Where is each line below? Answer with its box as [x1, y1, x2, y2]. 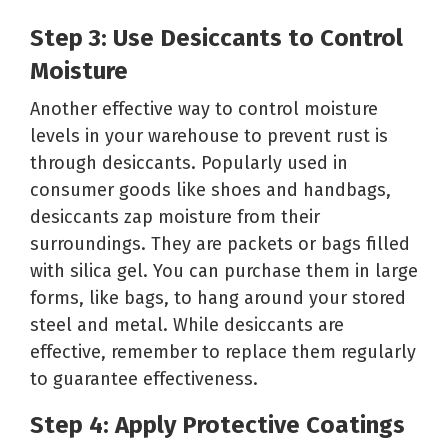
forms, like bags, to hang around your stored [30, 286, 406, 309]
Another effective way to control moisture [30, 97, 378, 120]
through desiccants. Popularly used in [30, 151, 348, 174]
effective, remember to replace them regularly [30, 340, 416, 363]
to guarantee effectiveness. [30, 367, 258, 390]
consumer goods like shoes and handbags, [30, 178, 391, 201]
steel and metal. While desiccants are [30, 313, 344, 336]
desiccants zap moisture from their [30, 205, 320, 228]
